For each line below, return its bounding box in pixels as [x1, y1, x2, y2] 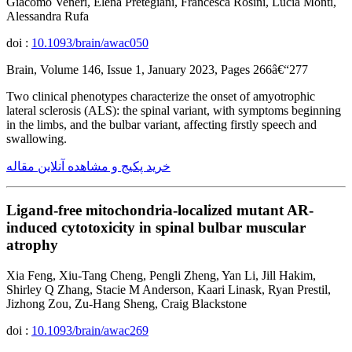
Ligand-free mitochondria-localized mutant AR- [6, 202, 313, 219]
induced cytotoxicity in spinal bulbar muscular [6, 219, 306, 236]
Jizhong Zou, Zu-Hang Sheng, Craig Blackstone [6, 297, 247, 310]
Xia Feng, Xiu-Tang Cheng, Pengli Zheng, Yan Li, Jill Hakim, [6, 269, 316, 282]
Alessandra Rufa [6, 9, 89, 23]
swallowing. [6, 131, 67, 145]
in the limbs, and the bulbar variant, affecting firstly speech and [6, 117, 317, 131]
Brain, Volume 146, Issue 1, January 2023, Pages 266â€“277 [6, 62, 308, 76]
